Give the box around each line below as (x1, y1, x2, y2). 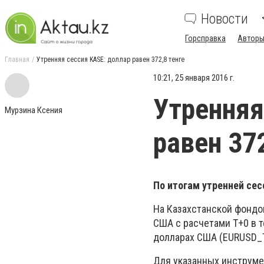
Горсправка (185, 34, 226, 43)
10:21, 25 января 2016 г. (153, 72, 235, 83)
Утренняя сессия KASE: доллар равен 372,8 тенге (37, 55, 184, 64)
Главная (5, 55, 29, 64)
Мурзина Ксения (5, 105, 62, 115)
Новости (201, 11, 248, 27)
